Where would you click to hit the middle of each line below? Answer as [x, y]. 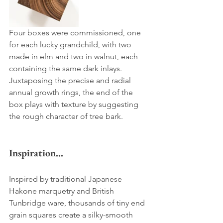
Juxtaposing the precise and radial [71, 80]
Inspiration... [36, 153]
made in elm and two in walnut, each [74, 56]
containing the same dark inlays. [66, 68]
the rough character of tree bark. [66, 116]
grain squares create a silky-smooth [72, 215]
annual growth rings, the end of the [72, 92]
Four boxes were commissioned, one [76, 32]
